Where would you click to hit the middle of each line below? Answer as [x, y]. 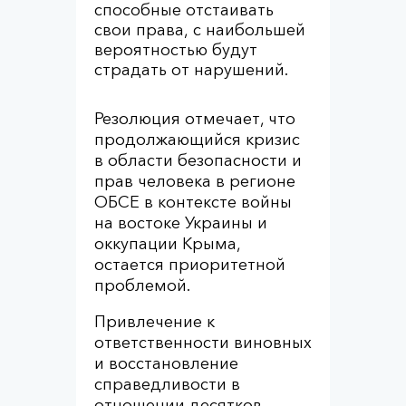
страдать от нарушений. [191, 70]
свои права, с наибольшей [200, 30]
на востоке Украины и [181, 223]
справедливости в [167, 384]
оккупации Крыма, [168, 244]
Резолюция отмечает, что [195, 119]
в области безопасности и [198, 160]
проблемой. [142, 285]
